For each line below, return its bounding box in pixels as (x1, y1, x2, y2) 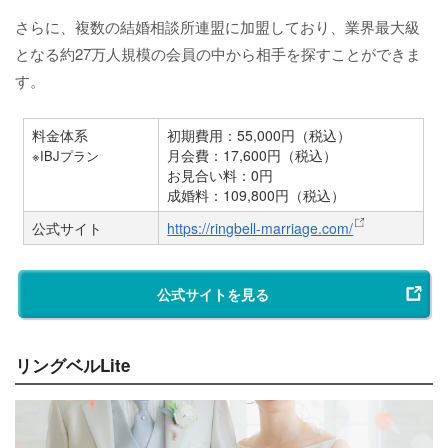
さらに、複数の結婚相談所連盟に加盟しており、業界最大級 (15, 15, 420, 37)
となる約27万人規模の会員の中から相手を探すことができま (15, 42, 421, 64)
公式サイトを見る (156, 283, 269, 304)
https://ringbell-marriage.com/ (167, 217, 354, 238)
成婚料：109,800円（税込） (167, 184, 346, 205)
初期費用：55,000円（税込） (167, 124, 352, 145)
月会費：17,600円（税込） (167, 144, 338, 165)
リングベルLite (15, 352, 130, 377)
